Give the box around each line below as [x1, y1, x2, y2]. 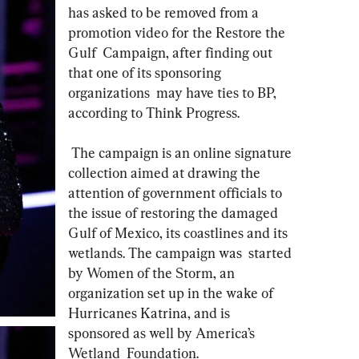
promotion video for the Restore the [68, 23, 288, 41]
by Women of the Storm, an [68, 264, 238, 281]
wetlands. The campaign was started [68, 244, 295, 261]
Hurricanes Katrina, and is [68, 304, 233, 321]
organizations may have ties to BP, [68, 83, 280, 101]
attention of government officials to [68, 184, 285, 201]
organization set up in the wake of [68, 284, 280, 301]
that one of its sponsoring [68, 63, 224, 81]
